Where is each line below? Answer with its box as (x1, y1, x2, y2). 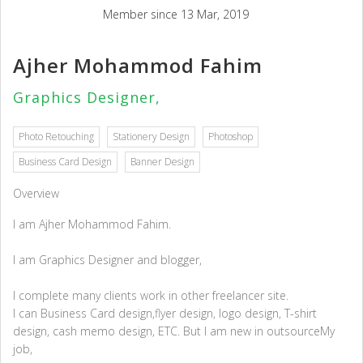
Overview (13, 186, 59, 202)
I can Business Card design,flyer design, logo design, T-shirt (13, 305, 317, 322)
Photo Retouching (19, 130, 94, 144)
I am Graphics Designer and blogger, (13, 252, 202, 268)
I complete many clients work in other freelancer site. (13, 288, 288, 304)
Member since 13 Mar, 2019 (102, 6, 249, 23)
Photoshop (208, 130, 253, 144)
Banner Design (130, 155, 194, 169)
